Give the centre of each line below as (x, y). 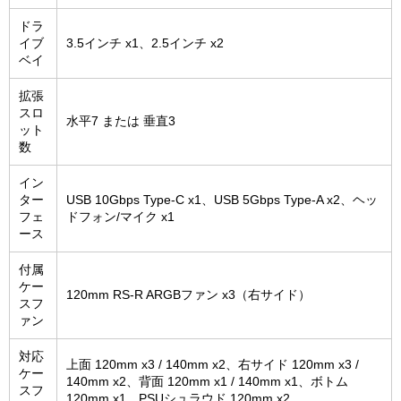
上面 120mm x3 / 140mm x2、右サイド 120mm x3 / (213, 365)
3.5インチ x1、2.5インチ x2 (145, 43)
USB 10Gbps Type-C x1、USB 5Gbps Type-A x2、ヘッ (222, 200)
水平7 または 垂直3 (121, 121)
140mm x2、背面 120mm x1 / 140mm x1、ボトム (207, 382)
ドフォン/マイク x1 (120, 217)
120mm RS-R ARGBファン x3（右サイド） (188, 295)
